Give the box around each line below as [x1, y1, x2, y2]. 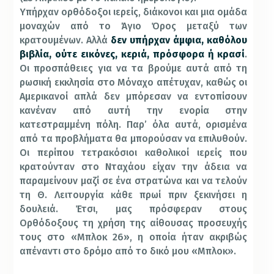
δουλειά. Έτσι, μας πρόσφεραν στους [20, 202, 248, 215]
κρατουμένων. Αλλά [20, 34, 111, 46]
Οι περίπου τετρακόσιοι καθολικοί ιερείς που [20, 146, 248, 158]
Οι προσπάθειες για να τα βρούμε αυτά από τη [20, 62, 248, 74]
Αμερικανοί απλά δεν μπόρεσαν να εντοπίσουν [20, 90, 248, 102]
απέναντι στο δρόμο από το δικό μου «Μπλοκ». [20, 245, 237, 257]
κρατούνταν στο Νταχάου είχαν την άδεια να [20, 160, 248, 172]
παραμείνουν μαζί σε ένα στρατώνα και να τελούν [20, 174, 248, 187]
